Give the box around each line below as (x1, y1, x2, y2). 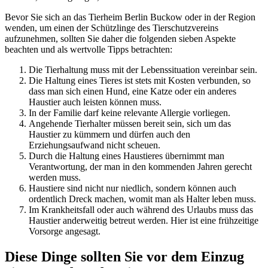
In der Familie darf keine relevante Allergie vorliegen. (29, 108, 230, 118)
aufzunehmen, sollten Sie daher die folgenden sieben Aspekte (5, 33, 236, 44)
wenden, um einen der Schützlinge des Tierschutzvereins (5, 23, 218, 33)
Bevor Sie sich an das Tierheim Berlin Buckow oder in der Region (5, 12, 255, 23)
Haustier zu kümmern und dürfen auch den (29, 129, 190, 140)
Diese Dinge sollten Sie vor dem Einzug (5, 249, 244, 265)
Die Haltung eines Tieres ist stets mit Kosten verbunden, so (29, 75, 251, 86)
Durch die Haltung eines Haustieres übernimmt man (29, 151, 224, 162)
